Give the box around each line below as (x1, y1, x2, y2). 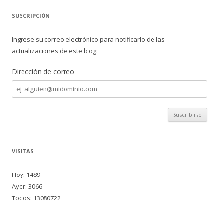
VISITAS (12, 147, 34, 154)
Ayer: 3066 (12, 182, 42, 191)
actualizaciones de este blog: (12, 46, 98, 55)
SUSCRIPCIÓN (12, 12, 50, 19)
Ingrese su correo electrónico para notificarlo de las (12, 35, 165, 44)
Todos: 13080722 (12, 194, 61, 202)
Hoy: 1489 (12, 170, 40, 179)
